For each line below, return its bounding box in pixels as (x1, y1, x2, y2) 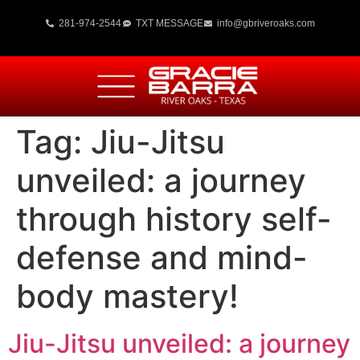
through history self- (16, 199, 332, 239)
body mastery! (16, 276, 239, 316)
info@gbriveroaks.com (217, 18, 316, 29)
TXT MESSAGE (135, 18, 203, 29)
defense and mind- (16, 238, 308, 277)
